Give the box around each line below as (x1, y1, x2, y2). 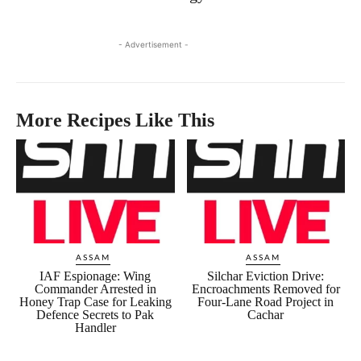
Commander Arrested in (34, 281, 156, 296)
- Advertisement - (118, 39, 189, 50)
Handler (74, 320, 116, 334)
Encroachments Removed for (191, 281, 340, 296)
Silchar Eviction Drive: (207, 268, 325, 283)
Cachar (247, 307, 284, 322)
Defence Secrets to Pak (36, 307, 155, 322)
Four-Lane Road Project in (197, 294, 334, 309)
